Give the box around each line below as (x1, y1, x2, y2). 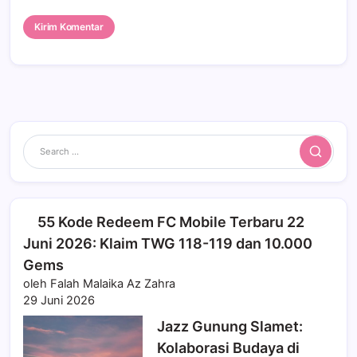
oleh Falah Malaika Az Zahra (23, 276, 175, 291)
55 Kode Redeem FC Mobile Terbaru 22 (37, 213, 304, 230)
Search (308, 148, 350, 165)
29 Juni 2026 (23, 292, 95, 308)
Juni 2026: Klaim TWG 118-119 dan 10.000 (23, 234, 312, 252)
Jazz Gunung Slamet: (157, 317, 303, 335)
